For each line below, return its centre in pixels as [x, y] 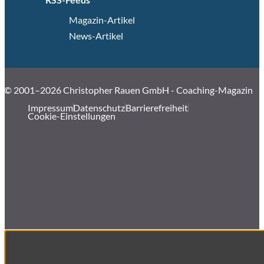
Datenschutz [99, 108]
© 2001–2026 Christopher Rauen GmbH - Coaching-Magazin [129, 90]
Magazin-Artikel [102, 20]
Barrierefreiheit [156, 108]
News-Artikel [96, 35]
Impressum [51, 108]
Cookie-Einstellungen [72, 116]
